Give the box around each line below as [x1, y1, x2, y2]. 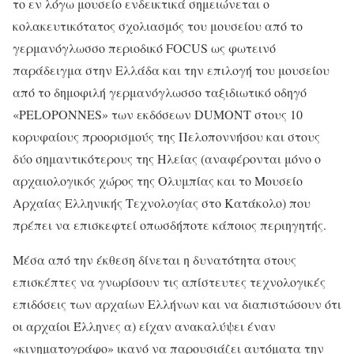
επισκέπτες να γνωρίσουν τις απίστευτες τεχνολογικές [13, 273, 326, 291]
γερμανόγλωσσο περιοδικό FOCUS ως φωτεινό [13, 40, 276, 57]
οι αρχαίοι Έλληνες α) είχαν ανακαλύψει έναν [13, 318, 276, 335]
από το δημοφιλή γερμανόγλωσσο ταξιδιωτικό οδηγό [13, 84, 307, 101]
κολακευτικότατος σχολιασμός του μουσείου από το [13, 17, 303, 35]
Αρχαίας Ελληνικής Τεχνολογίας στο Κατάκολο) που [13, 194, 311, 212]
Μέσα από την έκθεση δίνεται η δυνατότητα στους [13, 251, 296, 269]
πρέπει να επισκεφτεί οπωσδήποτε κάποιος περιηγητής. [13, 217, 326, 234]
